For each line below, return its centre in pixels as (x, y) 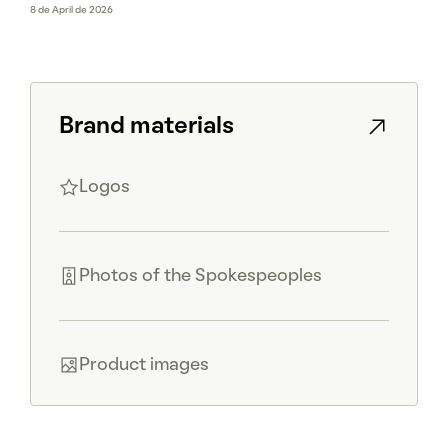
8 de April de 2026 (71, 11)
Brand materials (146, 127)
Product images (144, 365)
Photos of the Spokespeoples (200, 276)
